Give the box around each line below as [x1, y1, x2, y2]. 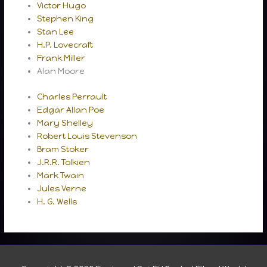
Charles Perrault [37, 91, 107, 101]
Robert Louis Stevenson [37, 131, 138, 141]
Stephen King [37, 14, 94, 24]
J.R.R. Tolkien [37, 157, 91, 167]
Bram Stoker [37, 144, 89, 154]
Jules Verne [37, 183, 87, 193]
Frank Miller [37, 53, 86, 63]
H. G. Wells [37, 196, 77, 206]
